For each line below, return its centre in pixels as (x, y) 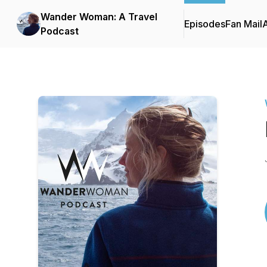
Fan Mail (244, 24)
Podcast (60, 31)
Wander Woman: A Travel (99, 17)
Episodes (205, 24)
